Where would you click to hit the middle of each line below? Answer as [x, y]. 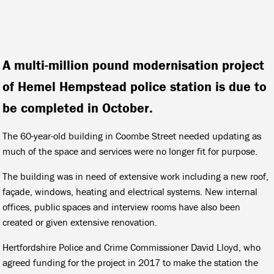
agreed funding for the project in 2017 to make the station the [131, 262]
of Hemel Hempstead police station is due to [135, 86]
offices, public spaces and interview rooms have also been [122, 206]
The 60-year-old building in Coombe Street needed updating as [132, 135]
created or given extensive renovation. [80, 222]
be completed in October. [78, 108]
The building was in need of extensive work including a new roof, [136, 176]
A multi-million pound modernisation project [134, 65]
